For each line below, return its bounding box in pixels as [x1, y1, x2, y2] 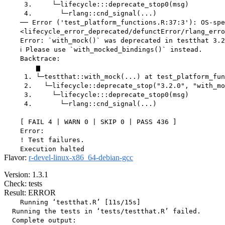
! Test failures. [4, 136, 84, 144]
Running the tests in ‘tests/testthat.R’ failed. [4, 207, 201, 215]
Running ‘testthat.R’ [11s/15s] [4, 198, 141, 206]
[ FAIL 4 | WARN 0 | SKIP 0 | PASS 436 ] [4, 118, 177, 126]
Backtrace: [4, 55, 60, 63]
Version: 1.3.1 [4, 170, 48, 179]
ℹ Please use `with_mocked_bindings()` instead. [4, 46, 202, 54]
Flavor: [4, 153, 29, 162]
